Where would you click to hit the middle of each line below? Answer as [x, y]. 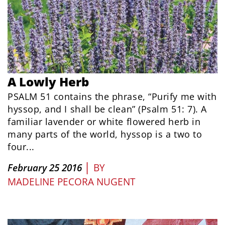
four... [21, 146]
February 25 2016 [45, 167]
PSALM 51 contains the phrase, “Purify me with [112, 96]
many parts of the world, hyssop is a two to [105, 134]
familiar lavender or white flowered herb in [104, 121]
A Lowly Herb [48, 81]
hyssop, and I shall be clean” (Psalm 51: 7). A [107, 109]
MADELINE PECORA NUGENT [71, 182]
